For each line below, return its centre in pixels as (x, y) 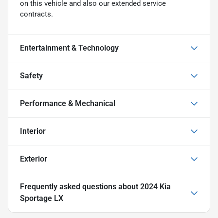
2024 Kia (155, 186)
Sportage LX (42, 198)
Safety (31, 75)
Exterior (34, 159)
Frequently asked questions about (80, 186)
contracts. (36, 14)
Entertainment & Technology (69, 48)
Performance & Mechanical (68, 103)
